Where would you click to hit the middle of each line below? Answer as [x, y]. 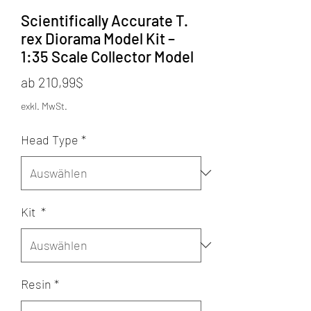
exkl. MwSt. [44, 106]
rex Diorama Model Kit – [98, 38]
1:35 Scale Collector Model [107, 56]
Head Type [50, 139]
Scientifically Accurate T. [104, 20]
